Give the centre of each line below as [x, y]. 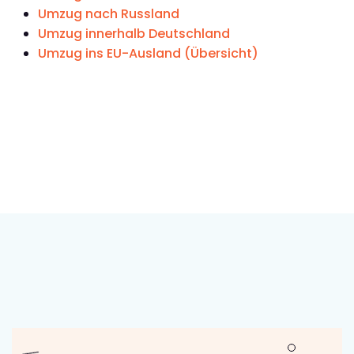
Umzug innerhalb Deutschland [134, 34]
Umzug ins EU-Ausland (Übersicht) [148, 54]
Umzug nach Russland [109, 14]
